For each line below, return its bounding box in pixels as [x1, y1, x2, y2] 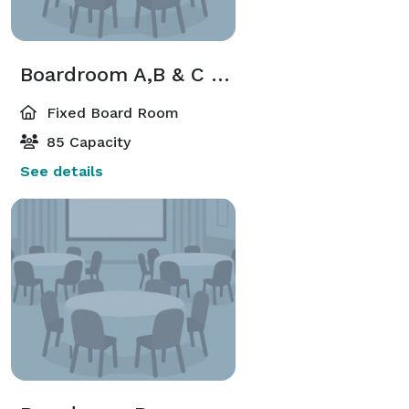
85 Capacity [42, 132, 131, 151]
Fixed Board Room [42, 103, 179, 121]
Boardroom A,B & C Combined [211, 62, 230, 86]
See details [20, 162, 103, 180]
